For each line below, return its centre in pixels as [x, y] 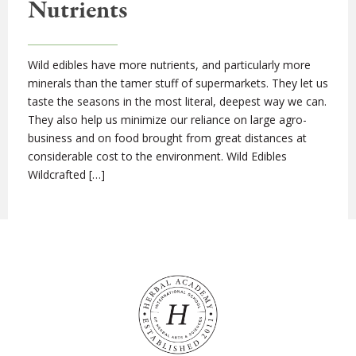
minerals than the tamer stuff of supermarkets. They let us [178, 83]
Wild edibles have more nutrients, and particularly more [169, 65]
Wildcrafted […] [66, 175]
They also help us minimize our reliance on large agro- [167, 120]
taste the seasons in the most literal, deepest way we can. [177, 102]
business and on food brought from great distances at [167, 138]
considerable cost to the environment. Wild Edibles [157, 157]
